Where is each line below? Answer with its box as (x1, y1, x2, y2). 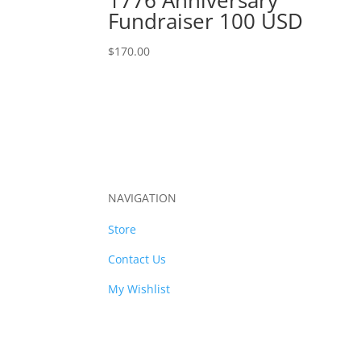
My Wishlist (108, 281, 171, 297)
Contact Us (108, 251, 167, 268)
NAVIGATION (108, 190, 177, 206)
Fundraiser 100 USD (108, 6, 304, 35)
